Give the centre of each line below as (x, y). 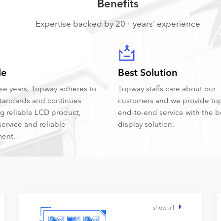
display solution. (146, 124)
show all (163, 207)
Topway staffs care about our (167, 89)
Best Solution (148, 72)
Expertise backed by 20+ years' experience (118, 23)
